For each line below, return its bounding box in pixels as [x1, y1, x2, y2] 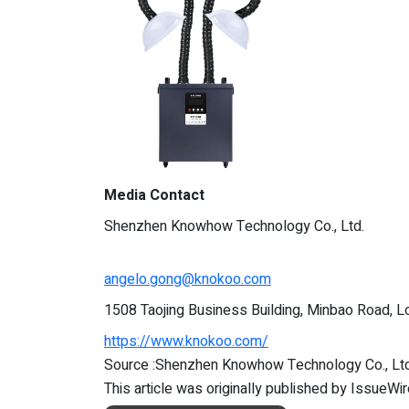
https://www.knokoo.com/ [104, 330, 268, 352]
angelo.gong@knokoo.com [104, 267, 271, 290]
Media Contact [104, 184, 204, 206]
